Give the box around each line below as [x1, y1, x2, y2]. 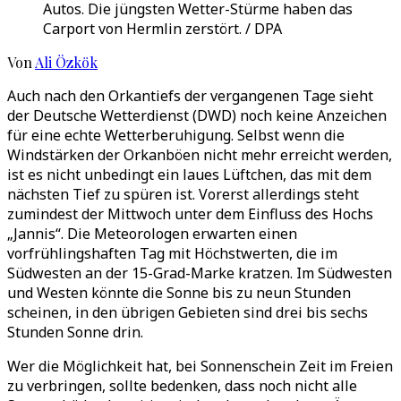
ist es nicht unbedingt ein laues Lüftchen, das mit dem [7, 165, 371, 184]
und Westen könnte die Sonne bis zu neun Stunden [7, 283, 351, 303]
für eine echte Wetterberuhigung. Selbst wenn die [7, 125, 345, 145]
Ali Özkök [35, 53, 98, 72]
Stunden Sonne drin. [7, 322, 143, 342]
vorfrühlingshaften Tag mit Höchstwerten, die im [7, 243, 337, 263]
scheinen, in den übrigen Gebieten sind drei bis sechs [7, 303, 368, 322]
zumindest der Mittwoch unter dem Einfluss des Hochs [7, 204, 373, 224]
